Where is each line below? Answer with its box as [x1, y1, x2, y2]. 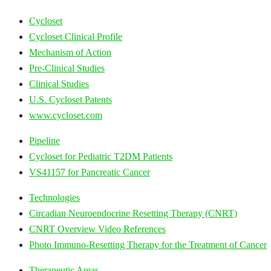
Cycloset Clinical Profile [29, 31, 122, 42]
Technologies [29, 192, 80, 203]
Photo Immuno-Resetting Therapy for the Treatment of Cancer [29, 240, 267, 250]
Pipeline [29, 135, 60, 146]
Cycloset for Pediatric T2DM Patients [29, 151, 172, 162]
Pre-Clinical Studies [29, 63, 105, 73]
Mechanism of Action [29, 47, 111, 57]
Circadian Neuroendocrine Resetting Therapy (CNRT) [29, 208, 237, 218]
